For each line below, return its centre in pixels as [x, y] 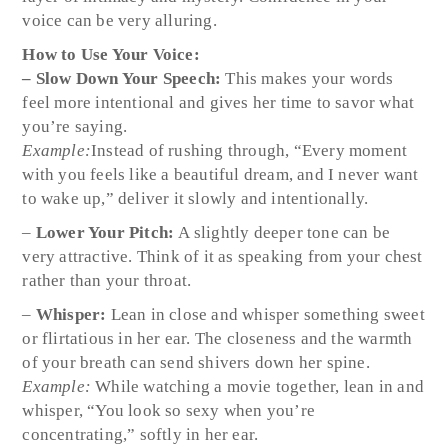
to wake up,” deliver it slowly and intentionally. [195, 198]
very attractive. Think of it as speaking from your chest [222, 256]
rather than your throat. [107, 280]
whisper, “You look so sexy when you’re [169, 410]
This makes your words [307, 78]
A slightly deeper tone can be [284, 232]
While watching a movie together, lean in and [258, 386]
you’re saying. [75, 126]
